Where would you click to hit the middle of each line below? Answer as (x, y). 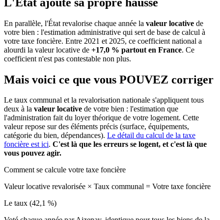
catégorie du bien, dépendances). (55, 136)
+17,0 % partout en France (137, 50)
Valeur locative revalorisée (46, 187)
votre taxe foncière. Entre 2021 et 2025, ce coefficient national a (103, 41)
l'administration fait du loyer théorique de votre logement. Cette (101, 118)
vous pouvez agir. (33, 153)
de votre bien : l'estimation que (130, 109)
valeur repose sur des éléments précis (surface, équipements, (96, 127)
